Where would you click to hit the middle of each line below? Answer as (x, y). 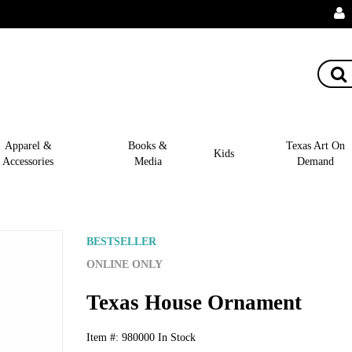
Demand (315, 161)
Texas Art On (315, 145)
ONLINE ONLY (125, 264)
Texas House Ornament (194, 302)
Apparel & (28, 145)
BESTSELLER (121, 241)
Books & (148, 145)
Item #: (104, 337)
